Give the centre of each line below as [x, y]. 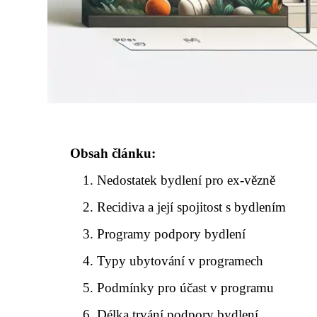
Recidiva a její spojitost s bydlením [192, 207]
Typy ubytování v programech [180, 261]
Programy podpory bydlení [172, 234]
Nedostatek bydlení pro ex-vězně [186, 180]
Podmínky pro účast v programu [186, 288]
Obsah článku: [113, 153]
